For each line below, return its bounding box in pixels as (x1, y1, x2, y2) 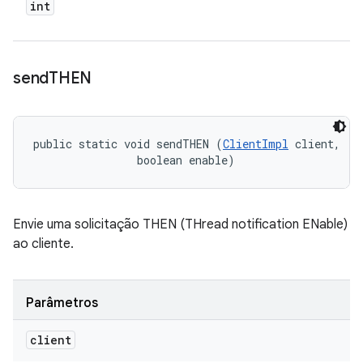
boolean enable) (33, 152, 235, 168)
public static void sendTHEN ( (33, 136, 223, 152)
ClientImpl (223, 136, 288, 152)
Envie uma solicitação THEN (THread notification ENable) (13, 216, 348, 233)
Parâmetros (26, 295, 98, 311)
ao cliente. (13, 236, 74, 252)
